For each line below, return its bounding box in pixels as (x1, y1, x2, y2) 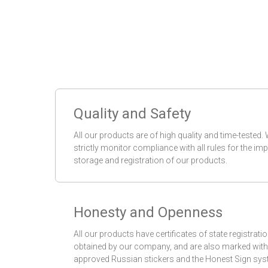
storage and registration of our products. (74, 156, 227, 166)
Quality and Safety (74, 105, 191, 123)
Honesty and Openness (74, 204, 223, 221)
